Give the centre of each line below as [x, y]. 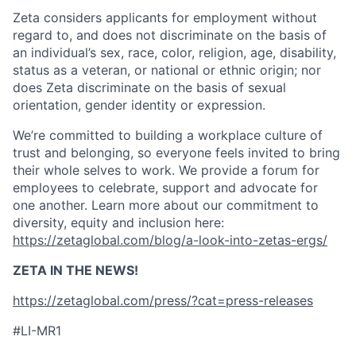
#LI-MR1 [37, 331]
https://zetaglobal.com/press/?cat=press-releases [163, 301]
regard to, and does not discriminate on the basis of [170, 35]
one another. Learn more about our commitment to [166, 205]
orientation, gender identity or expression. [139, 105]
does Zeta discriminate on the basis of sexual [149, 88]
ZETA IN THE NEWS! [75, 271]
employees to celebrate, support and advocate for [165, 188]
